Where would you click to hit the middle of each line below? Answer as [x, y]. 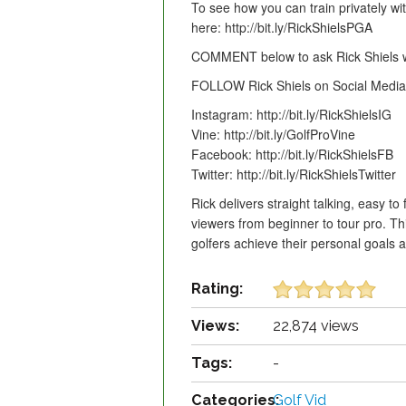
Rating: [217, 289]
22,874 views [316, 326]
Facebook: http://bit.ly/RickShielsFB [292, 155]
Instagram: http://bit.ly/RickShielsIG [291, 115]
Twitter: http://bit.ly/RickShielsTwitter [294, 174]
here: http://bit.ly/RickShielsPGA [282, 28]
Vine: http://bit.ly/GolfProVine [273, 135]
